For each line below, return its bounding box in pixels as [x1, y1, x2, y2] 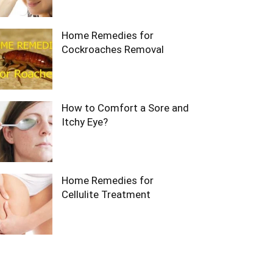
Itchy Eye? [62, 116, 108, 128]
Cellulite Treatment [62, 188, 151, 200]
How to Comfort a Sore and [62, 102, 189, 114]
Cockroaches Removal [62, 43, 164, 55]
